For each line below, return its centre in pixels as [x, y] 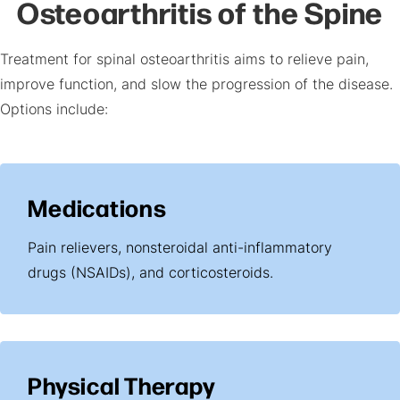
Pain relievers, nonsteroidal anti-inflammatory [180, 249]
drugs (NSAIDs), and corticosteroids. [151, 274]
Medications [97, 206]
